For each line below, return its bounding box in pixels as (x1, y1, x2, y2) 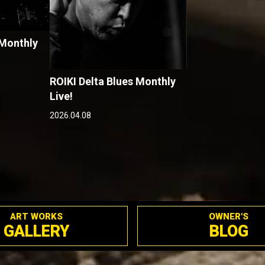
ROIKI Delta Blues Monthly (49, 75, 176, 88)
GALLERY (3, 221, 70, 241)
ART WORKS (10, 211, 63, 222)
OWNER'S (209, 211, 248, 222)
